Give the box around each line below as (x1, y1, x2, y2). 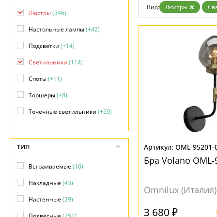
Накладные (29, 179, 62, 187)
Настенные (29, 195, 62, 203)
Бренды (16, 12, 43, 21)
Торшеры (29, 91, 57, 99)
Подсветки (29, 42, 61, 50)
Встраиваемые (29, 162, 73, 170)
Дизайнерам (16, 3, 59, 12)
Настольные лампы (29, 25, 86, 33)
